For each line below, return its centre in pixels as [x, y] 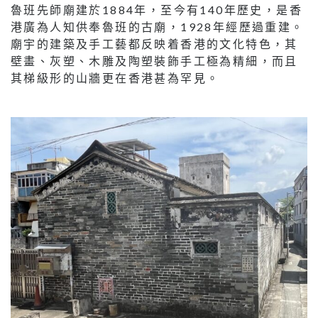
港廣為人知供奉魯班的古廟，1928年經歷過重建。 [158, 27]
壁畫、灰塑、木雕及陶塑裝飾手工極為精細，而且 [154, 61]
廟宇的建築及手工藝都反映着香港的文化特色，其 [154, 44]
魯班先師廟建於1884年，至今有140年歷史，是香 [157, 10]
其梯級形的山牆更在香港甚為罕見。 [115, 78]
